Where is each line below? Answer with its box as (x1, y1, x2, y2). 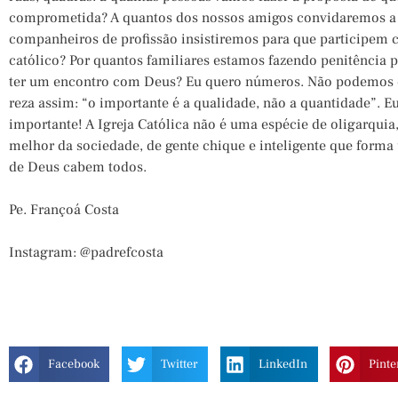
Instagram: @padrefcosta (9, 243, 163, 261)
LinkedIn (259, 356, 308, 372)
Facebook (47, 356, 99, 372)
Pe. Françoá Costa (9, 201, 119, 219)
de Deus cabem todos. (9, 158, 147, 176)
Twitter (160, 356, 198, 372)
